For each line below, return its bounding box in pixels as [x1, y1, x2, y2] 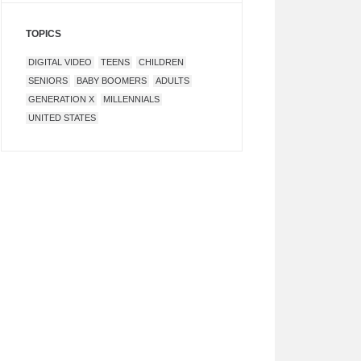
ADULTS [156, 76, 189, 85]
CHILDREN [139, 57, 184, 67]
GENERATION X [28, 94, 94, 104]
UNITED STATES [28, 113, 96, 122]
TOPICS [26, 28, 61, 39]
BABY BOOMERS [77, 76, 147, 85]
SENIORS [28, 76, 68, 85]
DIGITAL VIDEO [28, 57, 92, 67]
